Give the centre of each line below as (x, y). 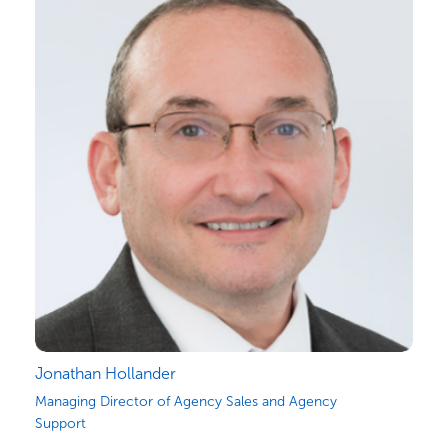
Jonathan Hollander (105, 373)
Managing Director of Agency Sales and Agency (186, 401)
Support (60, 423)
